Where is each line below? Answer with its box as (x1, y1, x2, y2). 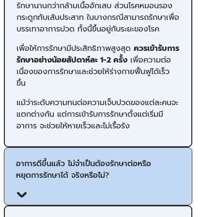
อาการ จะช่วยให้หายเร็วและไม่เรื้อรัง (16, 120, 130, 132)
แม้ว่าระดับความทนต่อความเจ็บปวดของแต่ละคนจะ (16, 96, 178, 108)
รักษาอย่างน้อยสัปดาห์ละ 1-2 (16, 54, 113, 66)
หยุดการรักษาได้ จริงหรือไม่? (16, 169, 109, 181)
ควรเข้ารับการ (134, 42, 179, 54)
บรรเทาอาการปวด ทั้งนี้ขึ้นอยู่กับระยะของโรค (16, 23, 162, 35)
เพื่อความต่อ (127, 54, 171, 66)
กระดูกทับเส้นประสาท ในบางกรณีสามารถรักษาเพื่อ (16, 11, 179, 23)
